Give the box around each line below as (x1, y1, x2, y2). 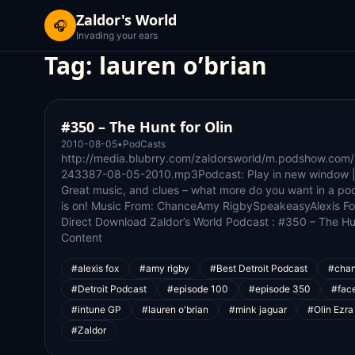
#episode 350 (249, 283, 311, 295)
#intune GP (71, 303, 121, 315)
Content (61, 231, 102, 244)
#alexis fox (71, 262, 119, 274)
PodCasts (123, 138, 166, 150)
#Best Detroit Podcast (210, 262, 307, 274)
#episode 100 (167, 283, 228, 295)
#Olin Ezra (307, 303, 353, 315)
